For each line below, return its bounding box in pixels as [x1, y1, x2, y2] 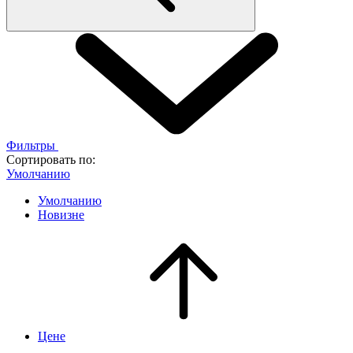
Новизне [38, 207, 84, 221]
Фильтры [6, 138, 58, 152]
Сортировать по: [6, 152, 95, 166]
